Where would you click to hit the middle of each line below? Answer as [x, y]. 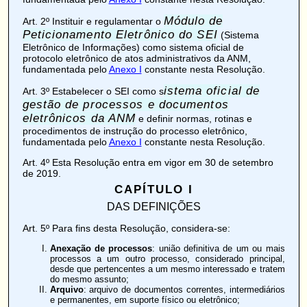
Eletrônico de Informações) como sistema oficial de [133, 47]
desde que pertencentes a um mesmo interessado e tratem [167, 269]
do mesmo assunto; [89, 279]
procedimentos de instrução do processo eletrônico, [135, 131]
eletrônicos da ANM [79, 118]
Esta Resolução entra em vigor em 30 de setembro [161, 162]
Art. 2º [36, 21]
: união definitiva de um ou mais [219, 248]
